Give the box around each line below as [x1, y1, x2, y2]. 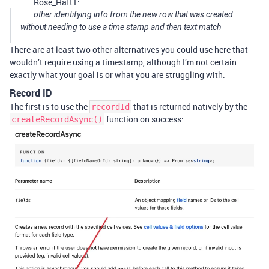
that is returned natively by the [131, 101, 247, 112]
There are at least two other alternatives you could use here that [10, 44, 248, 55]
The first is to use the [10, 101, 89, 112]
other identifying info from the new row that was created [34, 10, 233, 19]
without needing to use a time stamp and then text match [20, 22, 221, 32]
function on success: [104, 113, 184, 125]
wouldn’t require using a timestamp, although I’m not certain [10, 56, 237, 68]
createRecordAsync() [11, 115, 103, 124]
